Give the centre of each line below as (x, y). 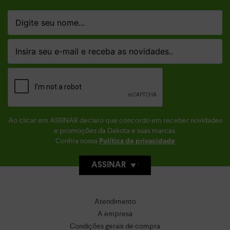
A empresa (115, 213)
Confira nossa (76, 140)
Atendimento (115, 201)
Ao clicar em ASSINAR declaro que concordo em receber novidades (115, 120)
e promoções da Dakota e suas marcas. (115, 130)
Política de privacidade (137, 141)
